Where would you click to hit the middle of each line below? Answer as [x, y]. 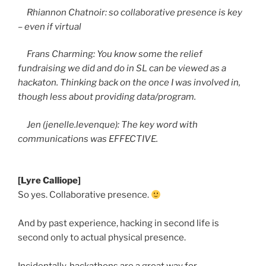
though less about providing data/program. [107, 97]
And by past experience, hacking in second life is [118, 224]
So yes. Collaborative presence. [84, 195]
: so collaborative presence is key [174, 12]
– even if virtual [50, 26]
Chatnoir [87, 12]
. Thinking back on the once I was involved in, [148, 83]
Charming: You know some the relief [126, 54]
